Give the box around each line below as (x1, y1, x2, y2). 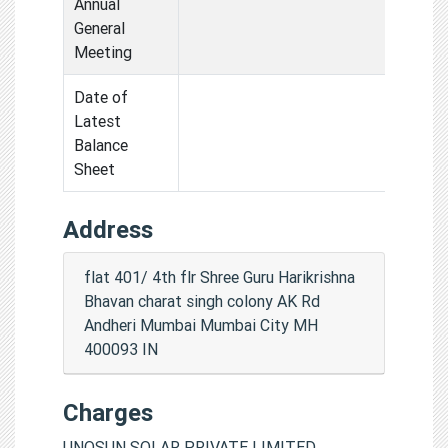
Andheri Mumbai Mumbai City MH (84, 314, 318, 335)
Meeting (74, 41, 132, 62)
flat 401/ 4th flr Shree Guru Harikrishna (84, 266, 355, 287)
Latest (74, 110, 121, 131)
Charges (63, 397, 153, 427)
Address (63, 214, 153, 244)
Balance (74, 134, 128, 155)
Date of (74, 86, 128, 107)
